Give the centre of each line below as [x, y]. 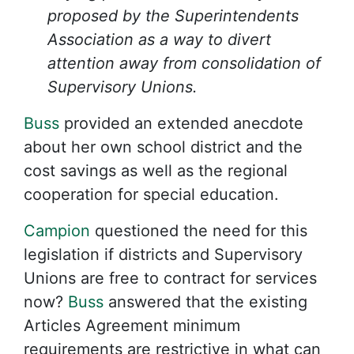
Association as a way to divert [159, 40]
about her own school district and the [163, 147]
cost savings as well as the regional [156, 171]
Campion [57, 231]
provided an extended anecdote [181, 123]
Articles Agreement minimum [132, 326]
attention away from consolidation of [184, 63]
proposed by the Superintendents [173, 16]
